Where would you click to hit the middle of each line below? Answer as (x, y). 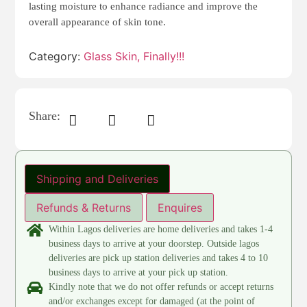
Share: (45, 116)
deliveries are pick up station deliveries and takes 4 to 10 (159, 258)
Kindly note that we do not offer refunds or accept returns (161, 287)
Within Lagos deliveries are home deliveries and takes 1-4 (161, 230)
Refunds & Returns (84, 208)
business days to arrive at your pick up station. (139, 273)
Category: (57, 57)
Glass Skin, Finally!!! (134, 57)
